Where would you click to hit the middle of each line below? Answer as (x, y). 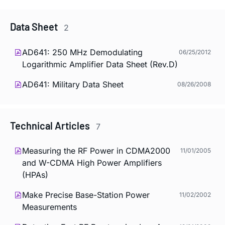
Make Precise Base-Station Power (86, 195)
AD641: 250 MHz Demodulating (82, 52)
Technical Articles (51, 125)
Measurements (49, 207)
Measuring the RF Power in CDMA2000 (96, 151)
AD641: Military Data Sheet (73, 84)
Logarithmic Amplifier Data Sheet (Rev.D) (100, 64)
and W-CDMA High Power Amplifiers (92, 163)
